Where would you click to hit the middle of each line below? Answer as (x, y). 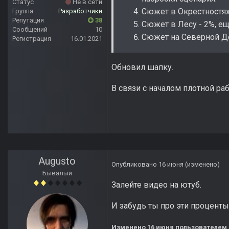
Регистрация (32, 39)
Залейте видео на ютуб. (157, 185)
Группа (23, 11)
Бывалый (57, 173)
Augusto (57, 161)
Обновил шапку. (142, 67)
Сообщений (30, 30)
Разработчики (80, 11)
